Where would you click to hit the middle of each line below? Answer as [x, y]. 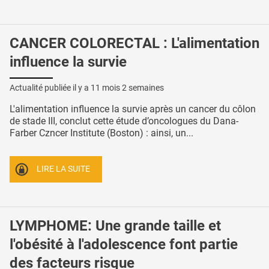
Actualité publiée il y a [50, 87]
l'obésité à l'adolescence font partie [124, 244]
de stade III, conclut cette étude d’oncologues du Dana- [124, 121]
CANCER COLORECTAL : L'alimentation [134, 43]
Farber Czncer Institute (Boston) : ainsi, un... [101, 133]
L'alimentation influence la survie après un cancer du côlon [133, 109]
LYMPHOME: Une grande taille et [115, 225]
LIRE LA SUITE [64, 169]
